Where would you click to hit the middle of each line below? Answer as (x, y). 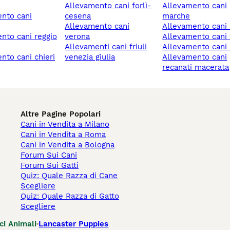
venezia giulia (90, 57)
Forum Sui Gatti (50, 166)
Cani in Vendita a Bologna (68, 145)
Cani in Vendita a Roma (63, 135)
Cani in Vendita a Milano (65, 124)
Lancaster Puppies (74, 224)
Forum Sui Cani (49, 155)
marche (176, 16)
